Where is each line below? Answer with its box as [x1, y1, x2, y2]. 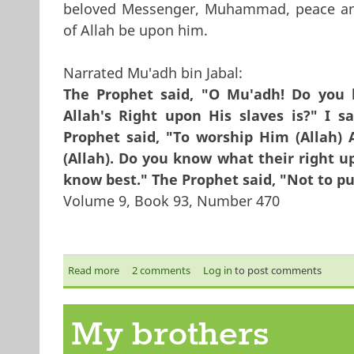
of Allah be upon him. [62, 21, 208, 40]
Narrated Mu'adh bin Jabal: [62, 63, 243, 82]
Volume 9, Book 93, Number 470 [62, 191, 280, 210]
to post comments [232, 263, 322, 277]
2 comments [132, 263, 190, 277]
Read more [68, 263, 119, 277]
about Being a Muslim [119, 263, 222, 277]
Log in [203, 263, 232, 277]
